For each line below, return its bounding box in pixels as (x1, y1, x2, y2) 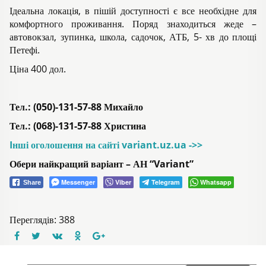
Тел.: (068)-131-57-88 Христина (9, 119, 146, 133)
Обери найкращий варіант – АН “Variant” (9, 157, 194, 171)
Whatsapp (200, 178, 232, 187)
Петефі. (9, 43, 40, 57)
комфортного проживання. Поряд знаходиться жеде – (9, 17, 256, 31)
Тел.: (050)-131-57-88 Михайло (9, 100, 143, 114)
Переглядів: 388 (9, 213, 75, 227)
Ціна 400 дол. (9, 62, 66, 76)
